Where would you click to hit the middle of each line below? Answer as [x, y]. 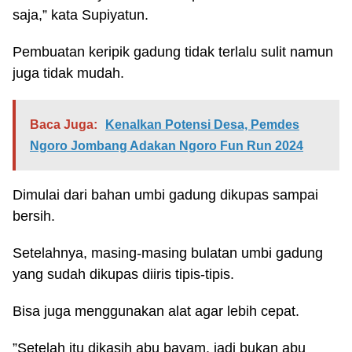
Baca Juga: [64, 125]
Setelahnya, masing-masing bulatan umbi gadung [168, 253]
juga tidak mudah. [68, 73]
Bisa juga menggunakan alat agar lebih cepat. [156, 311]
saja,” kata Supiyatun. [81, 15]
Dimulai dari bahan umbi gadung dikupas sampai [165, 195]
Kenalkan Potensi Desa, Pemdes [202, 125]
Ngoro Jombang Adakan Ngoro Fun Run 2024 [167, 146]
